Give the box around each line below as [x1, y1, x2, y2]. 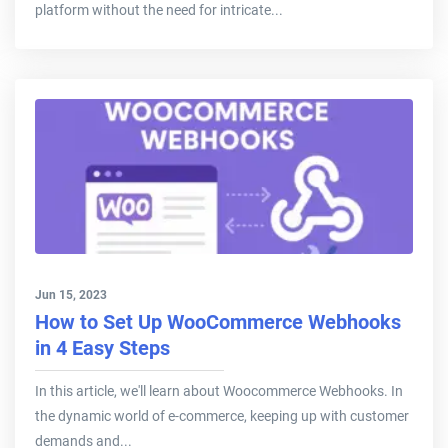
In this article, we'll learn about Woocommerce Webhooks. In [35, 383, 403, 400]
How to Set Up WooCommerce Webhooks [35, 310, 401, 335]
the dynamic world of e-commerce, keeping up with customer [35, 408, 409, 425]
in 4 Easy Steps [35, 336, 170, 361]
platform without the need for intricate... [35, 2, 283, 19]
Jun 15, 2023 [35, 288, 107, 303]
